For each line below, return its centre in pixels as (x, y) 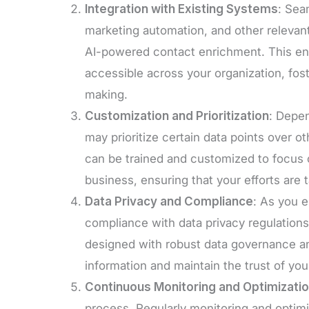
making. (106, 94)
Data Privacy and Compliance (169, 201)
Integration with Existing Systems (181, 9)
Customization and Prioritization (177, 116)
